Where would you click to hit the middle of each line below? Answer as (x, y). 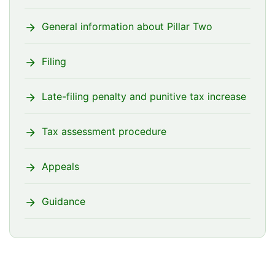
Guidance (64, 201)
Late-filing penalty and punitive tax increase (144, 96)
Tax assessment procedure (104, 131)
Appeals (60, 166)
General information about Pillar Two (127, 26)
